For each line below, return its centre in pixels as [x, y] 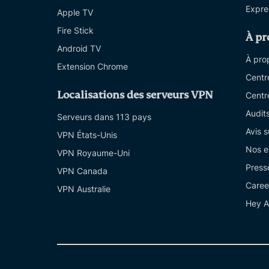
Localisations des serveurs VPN [135, 95]
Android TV [79, 49]
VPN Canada [82, 171]
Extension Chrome [92, 67]
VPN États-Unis [87, 135]
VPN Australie [84, 189]
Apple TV [75, 13]
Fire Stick [75, 31]
